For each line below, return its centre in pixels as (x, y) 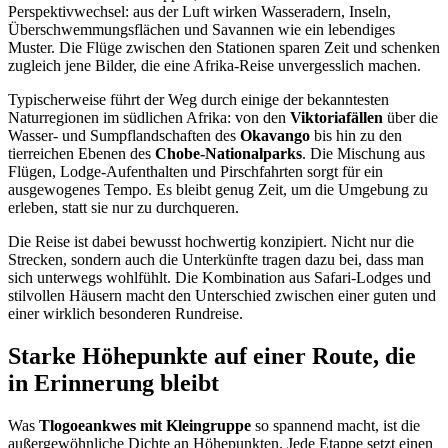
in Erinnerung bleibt (113, 383)
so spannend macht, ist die (335, 426)
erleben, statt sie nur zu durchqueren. (123, 208)
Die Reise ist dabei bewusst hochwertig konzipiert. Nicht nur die (211, 242)
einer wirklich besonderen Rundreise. (125, 314)
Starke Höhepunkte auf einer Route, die (212, 356)
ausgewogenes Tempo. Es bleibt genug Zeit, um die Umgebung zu (218, 190)
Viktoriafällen (336, 118)
